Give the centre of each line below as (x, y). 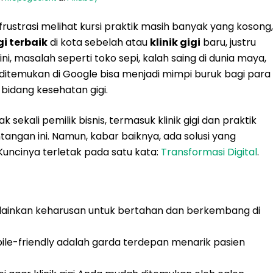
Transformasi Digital (209, 152)
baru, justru (228, 42)
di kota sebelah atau (99, 42)
